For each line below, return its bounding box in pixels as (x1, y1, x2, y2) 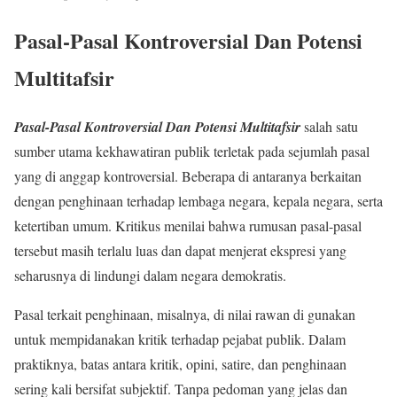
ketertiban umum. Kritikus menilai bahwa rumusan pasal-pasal (14, 215, 362, 235)
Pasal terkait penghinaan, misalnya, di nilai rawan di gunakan (14, 304, 355, 323)
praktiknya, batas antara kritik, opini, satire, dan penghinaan (14, 354, 346, 373)
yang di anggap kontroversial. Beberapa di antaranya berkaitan (14, 166, 362, 185)
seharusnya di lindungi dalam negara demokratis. (14, 265, 286, 284)
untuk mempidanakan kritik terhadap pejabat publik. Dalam (14, 329, 346, 348)
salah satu (304, 116, 358, 136)
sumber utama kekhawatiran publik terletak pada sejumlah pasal (14, 141, 370, 160)
